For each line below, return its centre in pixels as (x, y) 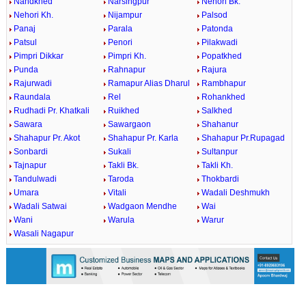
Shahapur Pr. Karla (143, 138)
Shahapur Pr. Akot (46, 138)
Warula (121, 220)
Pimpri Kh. (127, 56)
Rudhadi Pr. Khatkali (51, 111)
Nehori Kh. (33, 15)
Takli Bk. (123, 165)
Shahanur (220, 124)
